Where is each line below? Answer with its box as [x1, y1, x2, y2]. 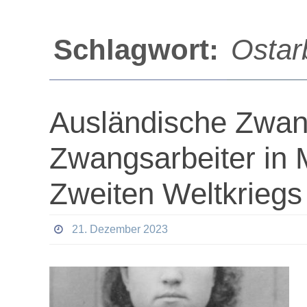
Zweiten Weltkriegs [49, 177, 302, 210]
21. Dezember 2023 [71, 223, 168, 235]
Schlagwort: [53, 34, 227, 66]
